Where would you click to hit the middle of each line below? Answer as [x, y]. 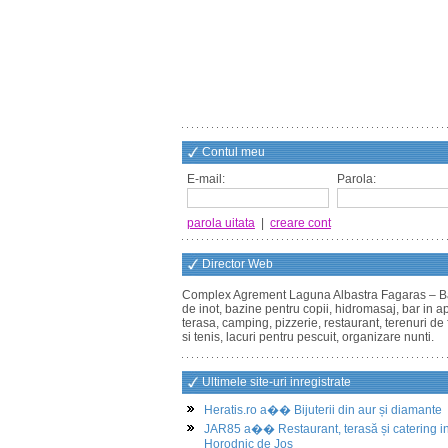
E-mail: [206, 179]
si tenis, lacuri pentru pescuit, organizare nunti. [308, 337]
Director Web [237, 264]
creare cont [300, 223]
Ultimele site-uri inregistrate [276, 382]
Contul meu [233, 152]
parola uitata [221, 223]
